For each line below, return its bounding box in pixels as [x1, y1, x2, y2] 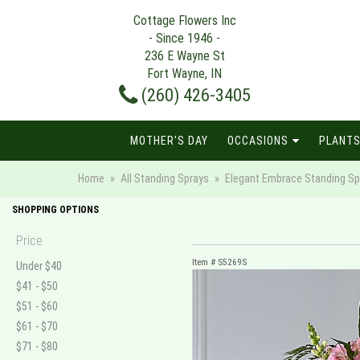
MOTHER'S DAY [130, 134, 208, 147]
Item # [192, 256, 218, 268]
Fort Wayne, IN [147, 66, 222, 81]
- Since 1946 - [149, 31, 220, 46]
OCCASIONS [227, 134, 288, 147]
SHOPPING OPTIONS [12, 204, 99, 215]
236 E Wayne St [144, 48, 225, 63]
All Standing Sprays [121, 172, 209, 185]
